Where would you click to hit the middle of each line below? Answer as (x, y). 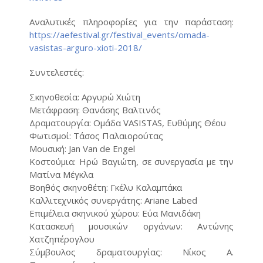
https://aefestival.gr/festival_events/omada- (119, 34)
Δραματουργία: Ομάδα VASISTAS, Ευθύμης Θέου (128, 122)
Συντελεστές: (57, 72)
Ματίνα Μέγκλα (61, 174)
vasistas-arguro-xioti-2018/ (86, 47)
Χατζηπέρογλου (62, 239)
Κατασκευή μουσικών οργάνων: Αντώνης (131, 226)
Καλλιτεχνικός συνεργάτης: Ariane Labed (113, 200)
